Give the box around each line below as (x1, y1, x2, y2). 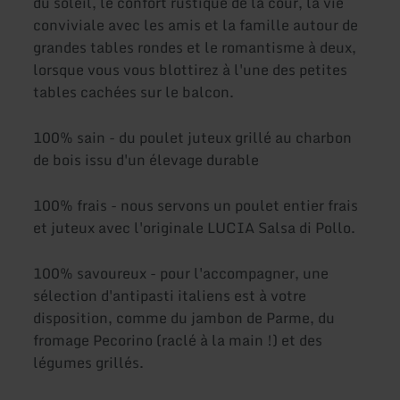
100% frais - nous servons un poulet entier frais (33, 194, 359, 218)
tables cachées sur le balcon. (33, 79, 235, 104)
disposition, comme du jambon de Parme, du (33, 306, 336, 330)
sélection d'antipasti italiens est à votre (33, 284, 307, 308)
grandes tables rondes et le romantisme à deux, (33, 35, 357, 59)
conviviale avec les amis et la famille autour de (33, 12, 359, 37)
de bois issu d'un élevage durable (33, 147, 260, 171)
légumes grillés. (33, 351, 145, 375)
